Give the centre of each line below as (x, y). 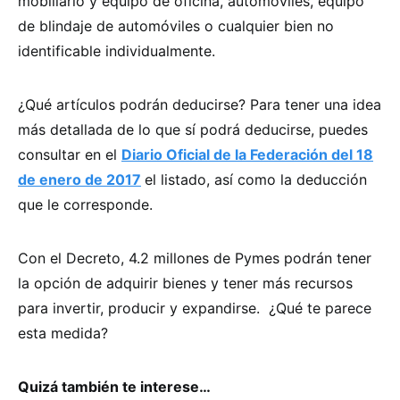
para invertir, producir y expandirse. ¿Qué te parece (195, 308)
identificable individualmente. (117, 50)
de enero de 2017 (79, 179)
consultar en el (70, 154)
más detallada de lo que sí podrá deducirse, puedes (193, 129)
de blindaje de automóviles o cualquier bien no (176, 25)
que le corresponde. (85, 204)
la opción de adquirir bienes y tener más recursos (185, 283)
